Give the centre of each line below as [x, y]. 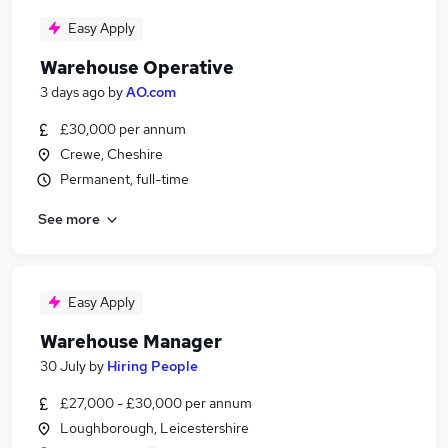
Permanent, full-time [124, 179]
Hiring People [152, 366]
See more [69, 218]
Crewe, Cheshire [111, 154]
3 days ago [72, 92]
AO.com [151, 92]
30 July [63, 366]
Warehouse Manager [131, 341]
